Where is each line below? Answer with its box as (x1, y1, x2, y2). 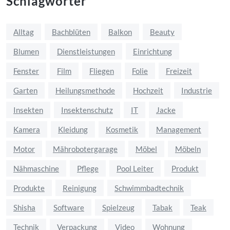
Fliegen (89, 66, 114, 75)
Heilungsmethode (55, 85, 115, 95)
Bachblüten (52, 27, 90, 36)
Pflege (77, 163, 99, 173)
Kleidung (58, 124, 88, 134)
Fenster (13, 66, 39, 75)
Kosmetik (106, 124, 138, 134)
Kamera (13, 124, 40, 134)
